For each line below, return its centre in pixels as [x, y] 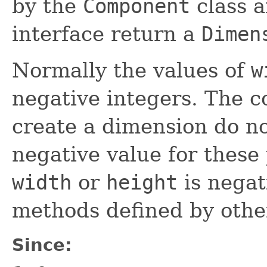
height [142, 182]
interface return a [107, 34]
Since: [42, 245]
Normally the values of [131, 70]
